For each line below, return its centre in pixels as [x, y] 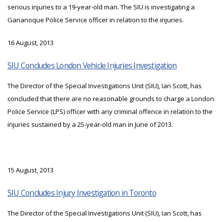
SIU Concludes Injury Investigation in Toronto [82, 193]
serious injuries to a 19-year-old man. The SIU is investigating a [101, 7]
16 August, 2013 [30, 43]
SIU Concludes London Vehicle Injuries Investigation [92, 66]
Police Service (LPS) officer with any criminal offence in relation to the [110, 112]
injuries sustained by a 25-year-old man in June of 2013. [90, 125]
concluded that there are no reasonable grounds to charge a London [111, 99]
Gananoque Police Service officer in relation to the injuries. [96, 20]
